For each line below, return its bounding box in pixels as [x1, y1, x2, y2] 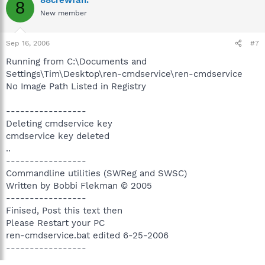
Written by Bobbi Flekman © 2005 [6, 180, 152, 191]
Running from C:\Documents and [6, 56, 147, 67]
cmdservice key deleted [6, 131, 109, 141]
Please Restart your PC [6, 218, 105, 228]
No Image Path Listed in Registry [6, 81, 146, 92]
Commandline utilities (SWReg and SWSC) [6, 168, 187, 179]
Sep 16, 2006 [6, 39, 50, 47]
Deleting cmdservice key [6, 118, 112, 129]
